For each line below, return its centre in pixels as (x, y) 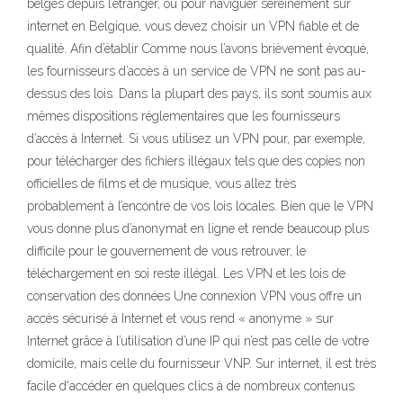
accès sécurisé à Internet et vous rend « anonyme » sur (180, 318)
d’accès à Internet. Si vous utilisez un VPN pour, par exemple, (196, 139)
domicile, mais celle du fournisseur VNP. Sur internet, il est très (201, 363)
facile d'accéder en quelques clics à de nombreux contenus (191, 386)
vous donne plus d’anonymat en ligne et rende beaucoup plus (198, 228)
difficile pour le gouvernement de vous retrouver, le (166, 251)
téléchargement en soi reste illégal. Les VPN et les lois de (186, 273)
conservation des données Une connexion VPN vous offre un (194, 296)
